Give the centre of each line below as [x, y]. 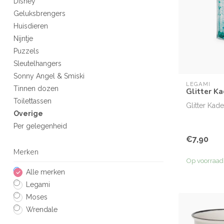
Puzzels [26, 51]
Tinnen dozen [36, 88]
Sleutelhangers [37, 63]
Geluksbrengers [39, 13]
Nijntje [23, 38]
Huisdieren [31, 26]
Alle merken [45, 172]
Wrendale [42, 209]
